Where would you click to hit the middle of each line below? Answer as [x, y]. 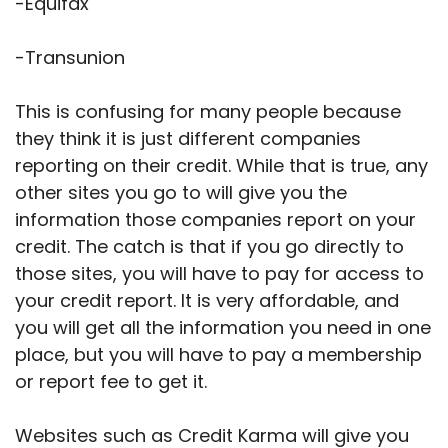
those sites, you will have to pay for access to [219, 274]
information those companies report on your [215, 220]
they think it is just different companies [188, 139]
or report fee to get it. [111, 382]
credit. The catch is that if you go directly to [209, 247]
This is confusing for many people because [208, 112]
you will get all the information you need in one [223, 328]
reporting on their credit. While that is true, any [221, 166]
